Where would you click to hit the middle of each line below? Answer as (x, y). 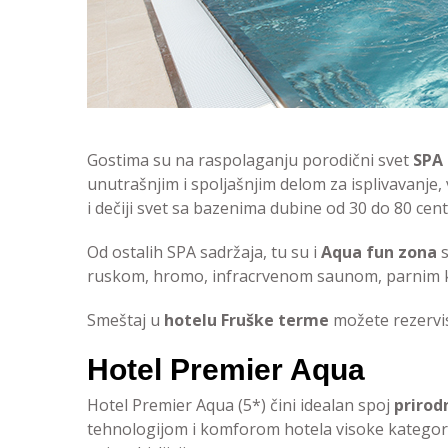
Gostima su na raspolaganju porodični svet (250, 160)
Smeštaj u (125, 320)
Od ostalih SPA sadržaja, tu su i (204, 252)
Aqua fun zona (379, 252)
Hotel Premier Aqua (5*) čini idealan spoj (240, 405)
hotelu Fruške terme (246, 320)
